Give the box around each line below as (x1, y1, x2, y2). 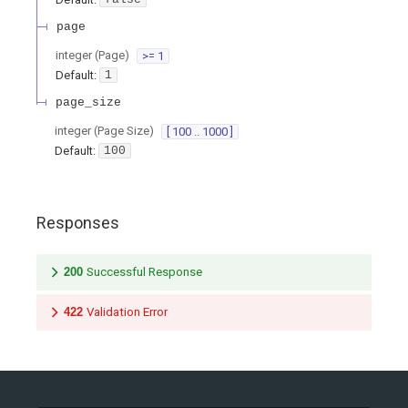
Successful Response (87, 265, 202, 280)
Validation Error (87, 305, 168, 320)
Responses (36, 213, 119, 233)
